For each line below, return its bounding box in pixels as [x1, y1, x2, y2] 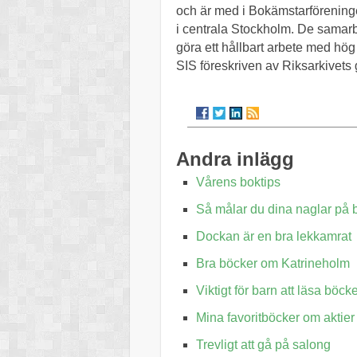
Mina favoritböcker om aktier [196, 311, 355, 325]
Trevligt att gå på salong [196, 338, 331, 352]
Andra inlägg [176, 148, 294, 171]
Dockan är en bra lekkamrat [196, 229, 351, 244]
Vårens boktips [196, 175, 280, 190]
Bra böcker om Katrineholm [196, 257, 350, 271]
